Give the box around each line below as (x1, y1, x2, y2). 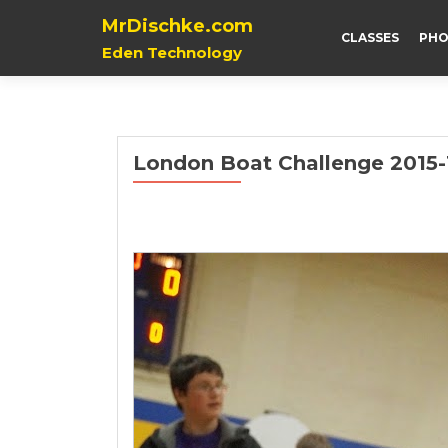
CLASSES (341, 30, 399, 45)
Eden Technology (102, 43, 242, 62)
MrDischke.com (102, 15, 253, 37)
